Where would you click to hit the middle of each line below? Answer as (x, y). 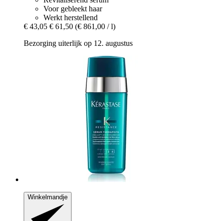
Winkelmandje (48, 197)
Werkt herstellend (71, 17)
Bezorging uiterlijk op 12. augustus (78, 43)
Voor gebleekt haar (73, 8)
